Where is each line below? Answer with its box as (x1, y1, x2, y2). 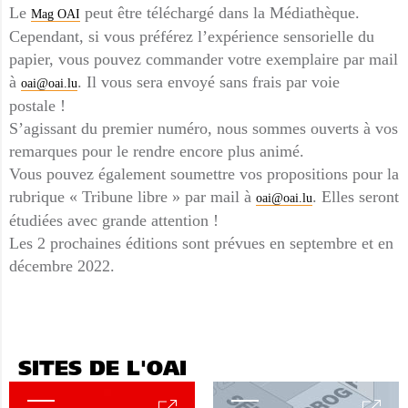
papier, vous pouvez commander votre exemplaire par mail (9, 50, 398, 68)
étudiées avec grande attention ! (9, 211, 219, 229)
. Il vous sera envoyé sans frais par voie (77, 73, 340, 91)
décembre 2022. (9, 257, 115, 275)
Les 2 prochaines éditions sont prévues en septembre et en (9, 234, 393, 252)
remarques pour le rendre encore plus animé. (9, 142, 304, 160)
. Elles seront (312, 188, 399, 206)
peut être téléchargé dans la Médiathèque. (80, 4, 360, 22)
